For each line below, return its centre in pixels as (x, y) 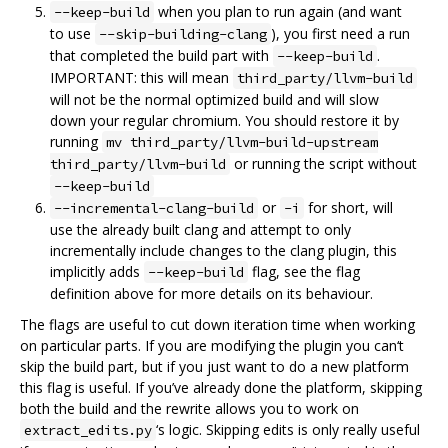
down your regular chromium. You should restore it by (224, 120)
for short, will (348, 207)
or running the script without (323, 163)
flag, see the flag (304, 271)
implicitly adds (97, 271)
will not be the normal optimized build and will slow (214, 99)
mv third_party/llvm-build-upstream (242, 141)
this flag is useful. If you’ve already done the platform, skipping (221, 387)
